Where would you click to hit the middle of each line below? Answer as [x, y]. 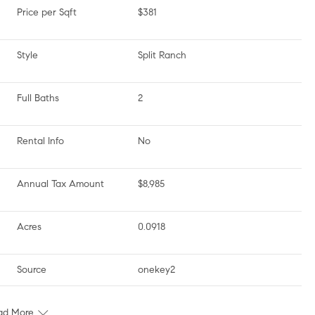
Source [32, 270]
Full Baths [38, 98]
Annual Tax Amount [60, 184]
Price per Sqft [47, 12]
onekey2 [156, 270]
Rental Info [40, 141]
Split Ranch [162, 55]
